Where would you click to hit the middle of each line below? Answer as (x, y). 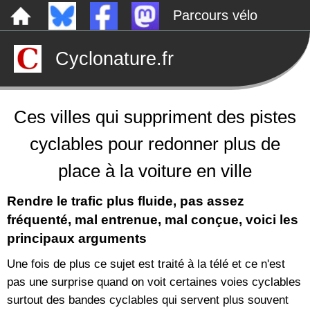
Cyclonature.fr (115, 58)
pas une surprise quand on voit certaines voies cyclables (154, 282)
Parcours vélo (215, 15)
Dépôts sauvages (60, 46)
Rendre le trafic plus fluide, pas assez (126, 201)
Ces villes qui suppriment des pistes (155, 117)
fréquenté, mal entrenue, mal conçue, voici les (153, 220)
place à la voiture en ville (155, 171)
